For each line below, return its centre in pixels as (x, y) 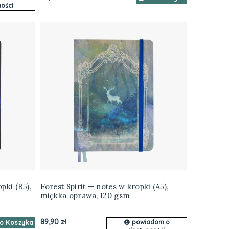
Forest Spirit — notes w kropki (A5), (104, 187)
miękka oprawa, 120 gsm (85, 196)
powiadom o (151, 222)
